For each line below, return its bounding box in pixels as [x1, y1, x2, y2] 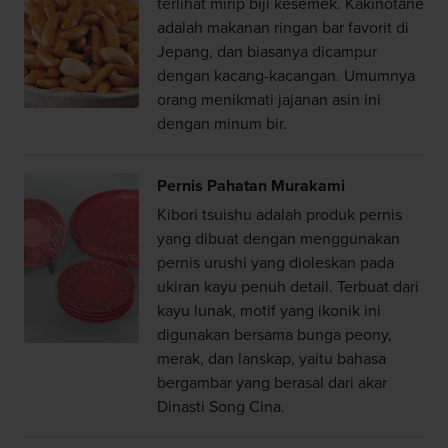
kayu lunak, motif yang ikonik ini [156, 300, 381, 321]
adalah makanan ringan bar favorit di [156, 17, 409, 38]
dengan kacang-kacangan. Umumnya [156, 65, 415, 86]
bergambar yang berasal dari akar [156, 372, 387, 393]
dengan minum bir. [156, 113, 287, 134]
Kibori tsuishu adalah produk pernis [156, 204, 402, 225]
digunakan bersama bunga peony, [156, 324, 392, 345]
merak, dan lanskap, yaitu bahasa [156, 348, 386, 369]
